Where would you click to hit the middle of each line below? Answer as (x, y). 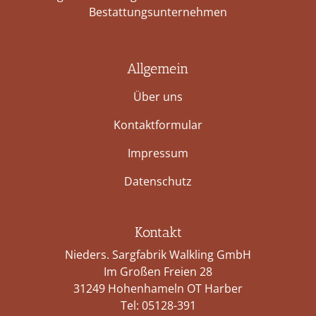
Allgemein (158, 68)
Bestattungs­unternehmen (158, 12)
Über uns (158, 96)
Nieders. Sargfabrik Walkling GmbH (158, 254)
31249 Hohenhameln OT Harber (158, 288)
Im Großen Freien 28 (158, 271)
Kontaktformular (158, 124)
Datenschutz (158, 181)
